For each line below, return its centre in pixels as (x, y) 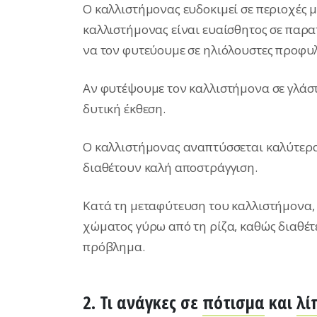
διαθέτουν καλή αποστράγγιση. (170, 167)
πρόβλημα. (114, 246)
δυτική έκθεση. (124, 108)
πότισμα (234, 302)
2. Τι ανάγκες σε (143, 302)
